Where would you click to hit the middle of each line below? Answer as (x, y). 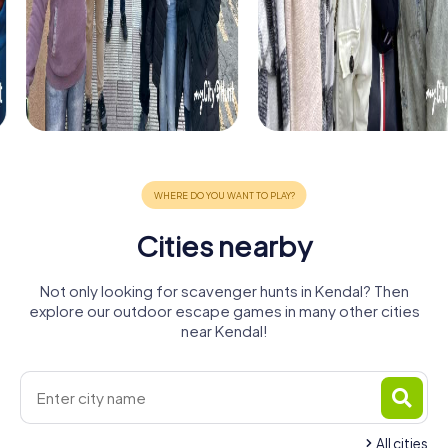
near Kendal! (224, 331)
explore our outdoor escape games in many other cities (224, 311)
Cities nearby (224, 246)
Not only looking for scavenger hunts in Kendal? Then (224, 291)
